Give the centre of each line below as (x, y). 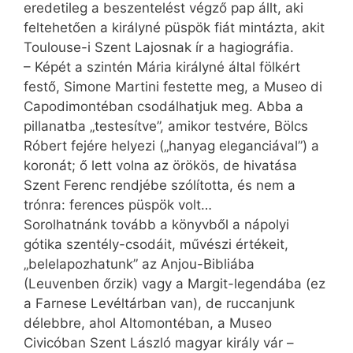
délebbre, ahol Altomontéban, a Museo (148, 323)
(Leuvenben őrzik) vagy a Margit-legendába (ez (175, 283)
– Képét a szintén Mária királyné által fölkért (162, 67)
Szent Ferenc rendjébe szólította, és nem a (160, 185)
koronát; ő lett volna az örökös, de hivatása (160, 165)
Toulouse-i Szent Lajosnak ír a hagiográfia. (159, 47)
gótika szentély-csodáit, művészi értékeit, (156, 244)
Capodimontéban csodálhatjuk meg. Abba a (163, 106)
